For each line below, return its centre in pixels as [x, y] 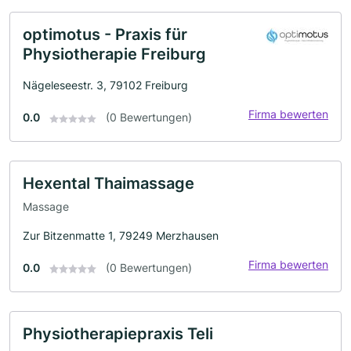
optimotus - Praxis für [105, 35]
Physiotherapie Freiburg [114, 54]
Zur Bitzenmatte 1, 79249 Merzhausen [121, 235]
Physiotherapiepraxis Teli [118, 333]
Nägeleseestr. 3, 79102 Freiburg [105, 85]
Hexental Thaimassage [109, 184]
